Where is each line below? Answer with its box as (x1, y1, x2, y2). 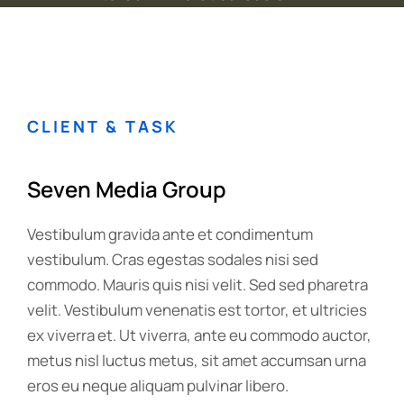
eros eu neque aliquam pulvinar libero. (27, 375, 289, 396)
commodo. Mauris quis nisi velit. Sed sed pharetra (27, 274, 368, 295)
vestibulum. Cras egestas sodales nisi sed (27, 249, 318, 270)
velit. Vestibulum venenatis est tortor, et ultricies (27, 299, 367, 320)
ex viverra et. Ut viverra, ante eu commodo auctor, (27, 325, 372, 345)
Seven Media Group (27, 174, 226, 204)
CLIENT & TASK (27, 115, 179, 137)
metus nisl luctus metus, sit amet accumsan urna (27, 350, 366, 371)
